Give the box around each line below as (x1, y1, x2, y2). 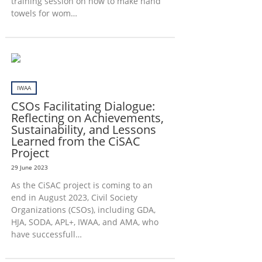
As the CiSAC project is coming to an (11, 180, 153, 191)
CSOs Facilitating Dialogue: (11, 98, 155, 114)
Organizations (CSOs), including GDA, (11, 204, 156, 215)
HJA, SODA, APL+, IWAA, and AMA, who (11, 216, 158, 227)
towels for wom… (11, 8, 77, 19)
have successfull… (11, 229, 82, 240)
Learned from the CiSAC (11, 133, 140, 149)
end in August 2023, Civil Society (11, 192, 137, 203)
